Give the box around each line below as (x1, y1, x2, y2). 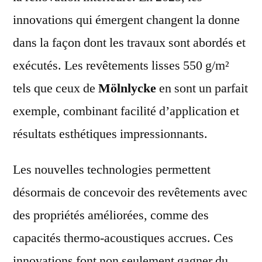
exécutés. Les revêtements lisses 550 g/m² (13, 57, 229, 74)
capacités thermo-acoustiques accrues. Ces (13, 229, 233, 246)
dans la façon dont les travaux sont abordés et (13, 34, 246, 51)
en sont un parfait (156, 80, 248, 96)
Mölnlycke (98, 80, 156, 96)
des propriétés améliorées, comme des (13, 206, 209, 223)
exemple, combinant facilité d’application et (13, 102, 239, 119)
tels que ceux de (13, 80, 98, 96)
